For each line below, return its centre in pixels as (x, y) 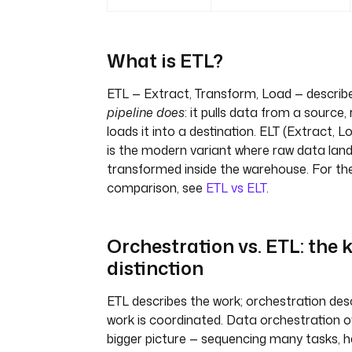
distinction (155, 268)
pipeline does (146, 112)
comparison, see (156, 187)
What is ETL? (165, 60)
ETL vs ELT (236, 187)
